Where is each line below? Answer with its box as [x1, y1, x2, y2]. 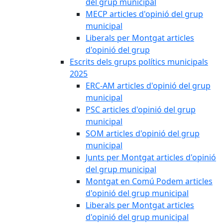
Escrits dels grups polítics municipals [70, 56, 208, 67]
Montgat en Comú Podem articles [86, 176, 213, 187]
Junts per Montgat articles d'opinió [86, 152, 216, 163]
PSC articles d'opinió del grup [86, 104, 196, 115]
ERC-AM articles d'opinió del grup [86, 80, 211, 91]
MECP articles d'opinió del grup [86, 8, 203, 19]
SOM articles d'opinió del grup [86, 128, 200, 139]
